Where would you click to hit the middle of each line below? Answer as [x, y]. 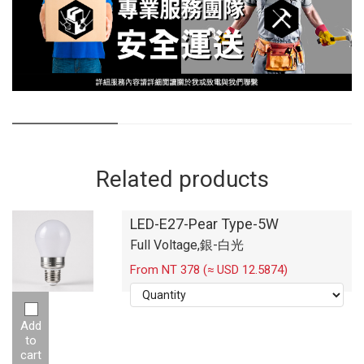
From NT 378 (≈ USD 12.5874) [209, 269]
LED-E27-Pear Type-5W [204, 223]
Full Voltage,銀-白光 [187, 245]
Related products [182, 179]
